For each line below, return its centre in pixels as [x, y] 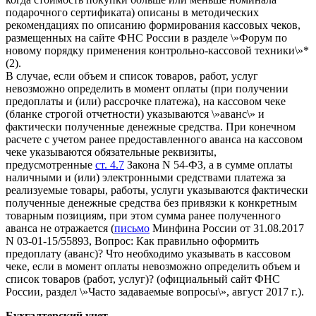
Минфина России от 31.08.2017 [227, 228]
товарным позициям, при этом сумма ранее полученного [143, 215]
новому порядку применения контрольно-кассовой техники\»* [157, 50]
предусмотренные [50, 164]
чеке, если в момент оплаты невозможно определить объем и [153, 266]
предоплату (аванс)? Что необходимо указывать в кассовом [148, 253]
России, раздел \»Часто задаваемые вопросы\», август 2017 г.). [155, 291]
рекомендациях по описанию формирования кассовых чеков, [153, 25]
